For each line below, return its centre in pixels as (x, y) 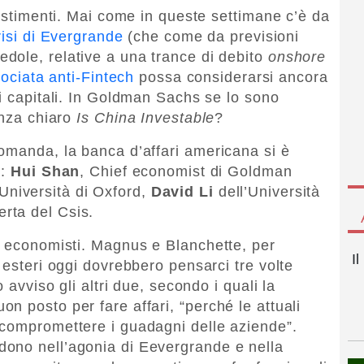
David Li (182, 191)
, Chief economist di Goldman (186, 171)
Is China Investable (146, 117)
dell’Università (267, 191)
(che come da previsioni (211, 36)
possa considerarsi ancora (231, 77)
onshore (295, 56)
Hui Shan (45, 171)
